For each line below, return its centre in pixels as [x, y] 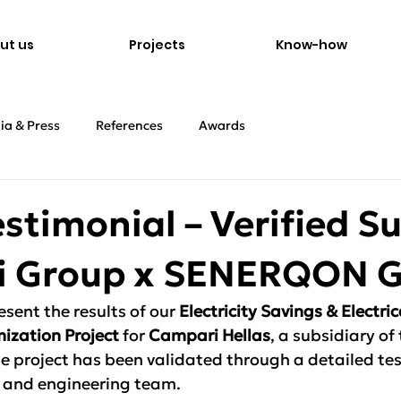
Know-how [311, 45]
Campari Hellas [209, 335]
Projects [158, 45]
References [129, 125]
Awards [222, 125]
